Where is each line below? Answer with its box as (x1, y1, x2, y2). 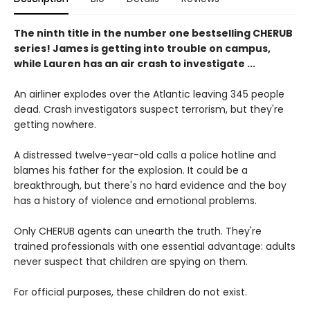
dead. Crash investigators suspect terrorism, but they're (14, 102, 284, 116)
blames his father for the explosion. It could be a (14, 163, 248, 177)
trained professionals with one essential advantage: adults (14, 239, 295, 253)
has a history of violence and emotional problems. (14, 193, 257, 208)
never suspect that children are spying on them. (14, 254, 248, 268)
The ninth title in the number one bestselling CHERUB (14, 26, 293, 40)
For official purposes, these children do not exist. (14, 284, 247, 299)
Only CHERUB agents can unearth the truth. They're (14, 224, 262, 238)
